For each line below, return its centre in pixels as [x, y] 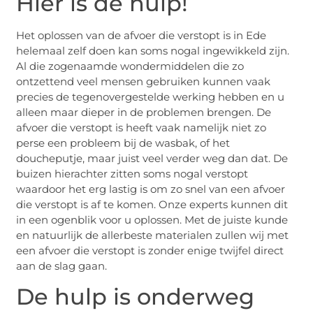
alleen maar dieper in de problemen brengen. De [144, 112]
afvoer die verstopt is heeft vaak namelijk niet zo [141, 127]
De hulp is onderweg [136, 296]
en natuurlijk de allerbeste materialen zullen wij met [153, 235]
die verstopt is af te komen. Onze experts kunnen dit [152, 204]
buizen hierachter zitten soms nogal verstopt [132, 173]
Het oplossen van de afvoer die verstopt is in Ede [141, 35]
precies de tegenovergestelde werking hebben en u [151, 96]
